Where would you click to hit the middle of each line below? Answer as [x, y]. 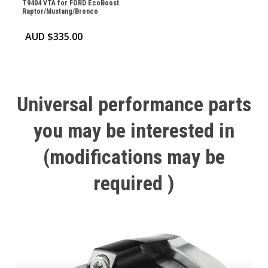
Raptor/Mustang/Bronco [60, 11]
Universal [55, 104]
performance [150, 104]
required [128, 183]
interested [172, 130]
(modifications [102, 156]
